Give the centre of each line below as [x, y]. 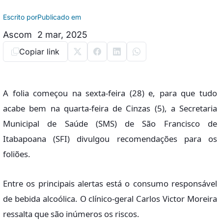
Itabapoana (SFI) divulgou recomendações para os [110, 139]
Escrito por [20, 17]
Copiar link [39, 52]
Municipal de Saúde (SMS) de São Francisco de [110, 124]
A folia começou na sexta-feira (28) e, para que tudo [110, 93]
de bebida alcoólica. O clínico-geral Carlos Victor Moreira [110, 198]
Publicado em [59, 17]
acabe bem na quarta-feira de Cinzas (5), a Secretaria [110, 108]
